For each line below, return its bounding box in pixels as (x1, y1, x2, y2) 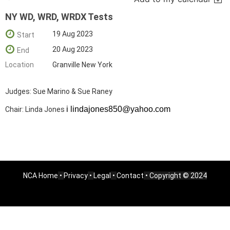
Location (5, 61, 34, 69)
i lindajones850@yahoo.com (66, 105, 170, 113)
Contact (117, 171, 144, 180)
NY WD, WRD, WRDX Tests (5, 11, 113, 22)
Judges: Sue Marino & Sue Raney (5, 87, 112, 95)
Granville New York (52, 61, 112, 69)
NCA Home (23, 171, 58, 180)
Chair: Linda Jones (5, 105, 66, 113)
